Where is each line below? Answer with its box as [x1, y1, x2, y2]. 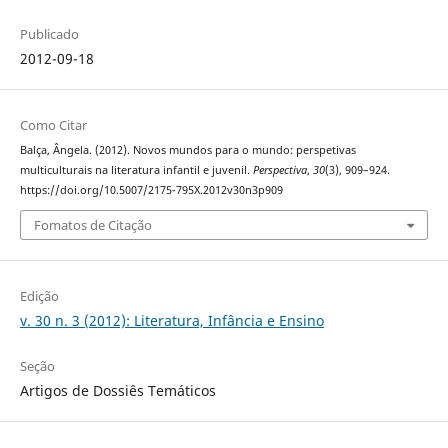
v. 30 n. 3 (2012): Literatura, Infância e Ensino [19, 311, 324, 331]
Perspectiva [252, 162, 307, 177]
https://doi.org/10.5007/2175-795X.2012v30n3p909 [19, 182, 283, 197]
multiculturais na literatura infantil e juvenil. [19, 162, 253, 177]
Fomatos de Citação [33, 216, 152, 235]
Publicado [19, 24, 79, 43]
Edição [19, 287, 59, 306]
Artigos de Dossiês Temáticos [19, 381, 216, 401]
